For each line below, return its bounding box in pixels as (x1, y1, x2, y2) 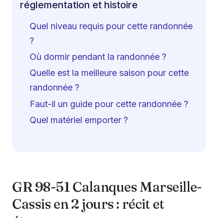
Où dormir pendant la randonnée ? (30, 52, 166, 62)
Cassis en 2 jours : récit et (12, 195, 164, 212)
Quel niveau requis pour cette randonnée (30, 21, 193, 31)
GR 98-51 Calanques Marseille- (12, 178, 202, 195)
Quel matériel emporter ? (30, 114, 128, 125)
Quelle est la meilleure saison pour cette (30, 68, 189, 78)
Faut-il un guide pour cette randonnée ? (30, 98, 188, 109)
